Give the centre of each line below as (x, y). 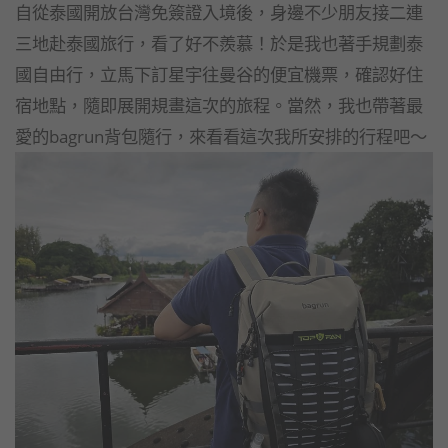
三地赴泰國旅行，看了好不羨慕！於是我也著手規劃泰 (219, 42)
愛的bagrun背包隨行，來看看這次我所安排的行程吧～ (221, 135)
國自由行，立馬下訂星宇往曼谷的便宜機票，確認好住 (219, 73)
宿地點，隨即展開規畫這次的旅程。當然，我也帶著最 (219, 104)
